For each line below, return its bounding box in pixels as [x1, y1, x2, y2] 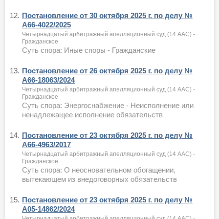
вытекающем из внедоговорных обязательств [22, 175, 177, 183]
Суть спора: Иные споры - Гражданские [22, 45, 155, 54]
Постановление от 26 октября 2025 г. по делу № [22, 66, 193, 75]
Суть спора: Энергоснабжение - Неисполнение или [22, 101, 194, 109]
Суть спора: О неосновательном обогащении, [22, 165, 175, 174]
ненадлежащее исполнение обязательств [22, 110, 163, 119]
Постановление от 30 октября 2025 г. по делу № [22, 11, 193, 20]
